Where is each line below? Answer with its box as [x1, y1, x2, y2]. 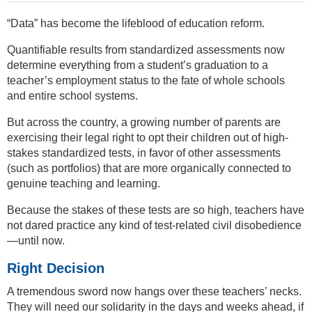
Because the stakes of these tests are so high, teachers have [7, 203, 304, 216]
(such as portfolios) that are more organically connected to [7, 162, 291, 174]
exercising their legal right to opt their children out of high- [7, 131, 288, 143]
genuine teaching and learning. [7, 177, 160, 189]
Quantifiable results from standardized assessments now [7, 43, 285, 56]
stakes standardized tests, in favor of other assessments [7, 146, 281, 159]
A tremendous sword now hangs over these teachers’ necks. [7, 285, 302, 297]
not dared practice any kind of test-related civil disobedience [7, 219, 302, 231]
